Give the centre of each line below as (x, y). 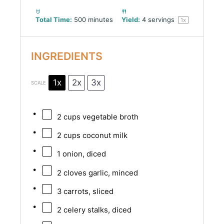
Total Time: (54, 20)
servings (161, 20)
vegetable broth (109, 117)
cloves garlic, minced (99, 173)
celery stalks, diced (96, 210)
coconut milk (104, 136)
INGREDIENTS (67, 56)
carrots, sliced (87, 191)
